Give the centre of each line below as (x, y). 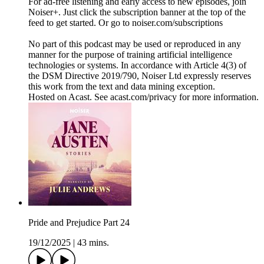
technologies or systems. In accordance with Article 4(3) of (137, 65)
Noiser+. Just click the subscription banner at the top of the (137, 12)
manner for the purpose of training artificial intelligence (130, 55)
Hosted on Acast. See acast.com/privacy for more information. (143, 97)
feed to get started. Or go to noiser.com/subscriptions (126, 23)
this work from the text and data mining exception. (122, 87)
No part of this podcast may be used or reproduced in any (135, 44)
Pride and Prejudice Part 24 (79, 223)
